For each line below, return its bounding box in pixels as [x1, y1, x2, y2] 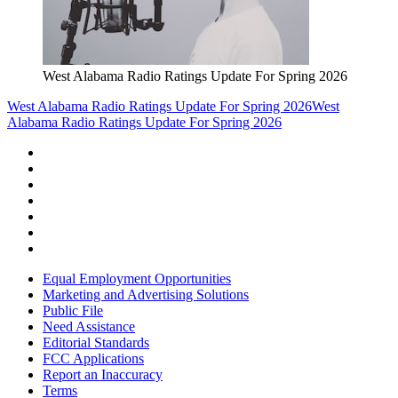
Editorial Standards [43, 335, 149, 351]
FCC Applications [43, 351, 144, 367]
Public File [43, 303, 103, 319]
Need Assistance [43, 319, 135, 335]
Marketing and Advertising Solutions [43, 287, 249, 303]
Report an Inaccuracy [43, 367, 163, 383]
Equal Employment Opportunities [43, 271, 231, 287]
